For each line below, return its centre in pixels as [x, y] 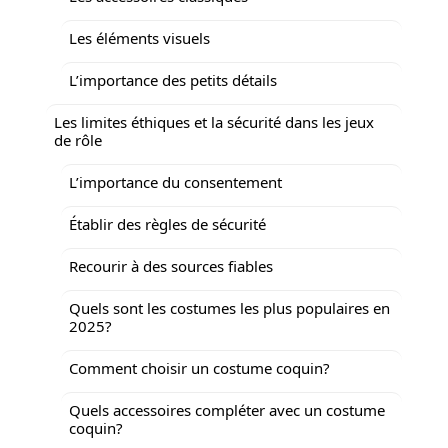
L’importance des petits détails [173, 79]
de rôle [78, 139]
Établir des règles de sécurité [167, 223]
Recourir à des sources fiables [171, 265]
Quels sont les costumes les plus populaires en [229, 307]
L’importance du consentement [175, 181]
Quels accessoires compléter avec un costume [227, 409]
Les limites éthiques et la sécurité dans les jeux [214, 121]
